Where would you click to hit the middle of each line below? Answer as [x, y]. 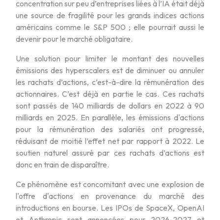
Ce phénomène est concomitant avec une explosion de [110, 184]
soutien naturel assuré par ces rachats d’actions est [110, 152]
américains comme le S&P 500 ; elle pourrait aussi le [110, 27]
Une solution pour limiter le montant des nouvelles [110, 58]
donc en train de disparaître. [62, 164]
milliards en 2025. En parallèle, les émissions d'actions [110, 117]
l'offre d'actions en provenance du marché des [110, 196]
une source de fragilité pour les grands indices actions [110, 15]
